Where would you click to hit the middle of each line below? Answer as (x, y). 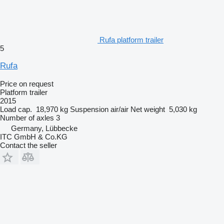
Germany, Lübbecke (44, 128)
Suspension (89, 109)
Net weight (148, 109)
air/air (119, 109)
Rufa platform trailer (131, 39)
